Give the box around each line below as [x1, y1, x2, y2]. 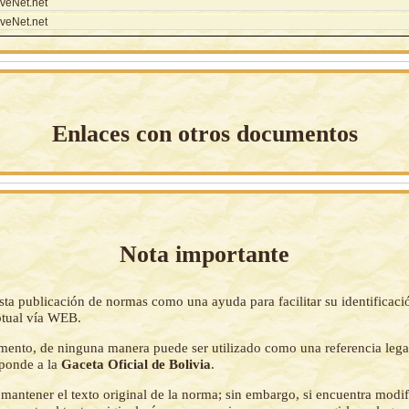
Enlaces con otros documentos [51, 120, 358, 147]
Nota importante [120, 241, 289, 268]
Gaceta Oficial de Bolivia [61, 355, 212, 372]
